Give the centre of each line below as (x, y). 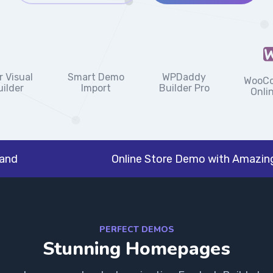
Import (96, 88)
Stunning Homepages (136, 249)
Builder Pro (184, 88)
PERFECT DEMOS (136, 229)
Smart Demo (96, 77)
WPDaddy (184, 77)
